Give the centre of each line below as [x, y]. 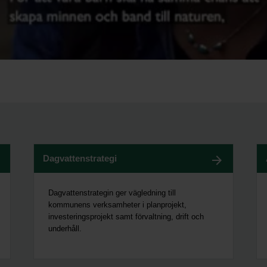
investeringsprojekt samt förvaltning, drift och [126, 216]
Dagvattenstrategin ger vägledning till [112, 193]
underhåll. [65, 228]
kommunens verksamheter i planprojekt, [118, 204]
